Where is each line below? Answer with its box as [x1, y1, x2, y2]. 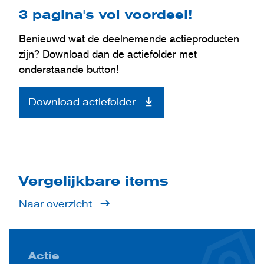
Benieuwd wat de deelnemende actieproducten [19, 32, 239, 45]
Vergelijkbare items [19, 173, 169, 189]
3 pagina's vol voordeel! [19, 6, 192, 22]
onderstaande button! [19, 62, 120, 75]
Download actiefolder [28, 96, 136, 108]
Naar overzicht [19, 198, 92, 210]
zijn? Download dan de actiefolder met [19, 47, 197, 60]
